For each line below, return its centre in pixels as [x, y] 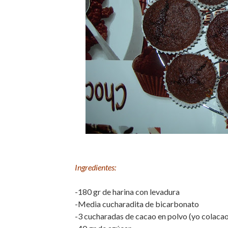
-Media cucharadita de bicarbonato [137, 204]
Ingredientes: [95, 167]
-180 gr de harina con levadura [127, 192]
